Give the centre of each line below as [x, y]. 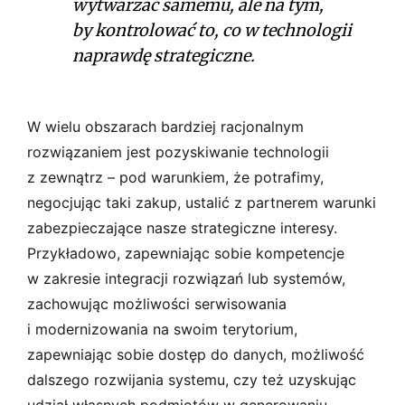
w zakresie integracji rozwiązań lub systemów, [186, 278]
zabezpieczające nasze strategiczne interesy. [182, 227]
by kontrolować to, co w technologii [212, 30]
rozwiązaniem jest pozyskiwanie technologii [178, 151]
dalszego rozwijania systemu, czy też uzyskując [192, 379]
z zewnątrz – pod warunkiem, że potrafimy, [175, 177]
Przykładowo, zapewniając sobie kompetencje [186, 253]
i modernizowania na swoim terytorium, [162, 329]
